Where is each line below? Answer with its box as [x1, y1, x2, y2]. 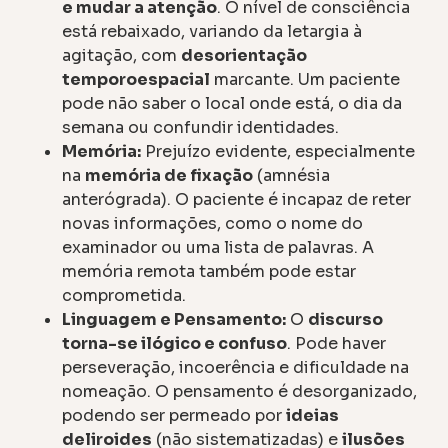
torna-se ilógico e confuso [62, 332, 288, 354]
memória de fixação [85, 164, 254, 186]
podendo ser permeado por [62, 404, 287, 426]
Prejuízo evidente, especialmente [141, 140, 416, 162]
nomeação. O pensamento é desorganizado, [62, 380, 418, 402]
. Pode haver [287, 332, 387, 354]
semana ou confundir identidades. [62, 116, 340, 138]
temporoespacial [62, 68, 211, 90]
